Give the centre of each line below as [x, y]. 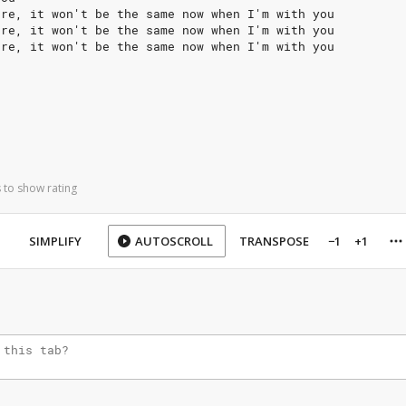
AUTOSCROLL [174, 241]
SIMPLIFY [55, 241]
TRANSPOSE [274, 241]
